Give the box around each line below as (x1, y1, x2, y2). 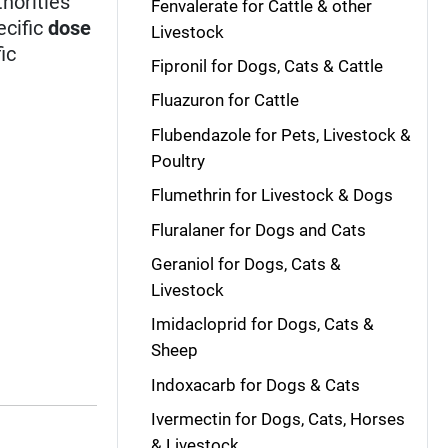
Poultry (150, 150, 205, 171)
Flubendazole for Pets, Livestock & (150, 124, 411, 145)
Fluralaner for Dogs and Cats (150, 219, 366, 240)
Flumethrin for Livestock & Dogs (150, 185, 393, 206)
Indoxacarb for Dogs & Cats (150, 374, 360, 395)
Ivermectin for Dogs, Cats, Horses (150, 409, 405, 429)
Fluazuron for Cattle (150, 90, 299, 111)
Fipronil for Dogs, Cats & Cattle (150, 56, 383, 76)
